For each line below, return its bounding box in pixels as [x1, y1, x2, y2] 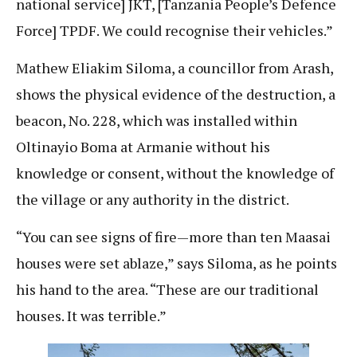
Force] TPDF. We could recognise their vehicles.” [16, 20, 333, 40]
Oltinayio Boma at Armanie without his [16, 136, 270, 156]
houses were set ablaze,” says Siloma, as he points [16, 253, 337, 273]
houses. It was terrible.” [16, 306, 167, 326]
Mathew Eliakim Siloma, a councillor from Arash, [16, 57, 333, 77]
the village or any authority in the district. [16, 189, 292, 209]
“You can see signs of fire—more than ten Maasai [16, 227, 331, 247]
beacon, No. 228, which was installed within [16, 110, 297, 130]
